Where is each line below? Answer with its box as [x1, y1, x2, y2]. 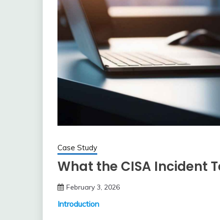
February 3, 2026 [66, 183, 120, 192]
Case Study [57, 143, 97, 153]
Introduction [57, 199, 99, 209]
